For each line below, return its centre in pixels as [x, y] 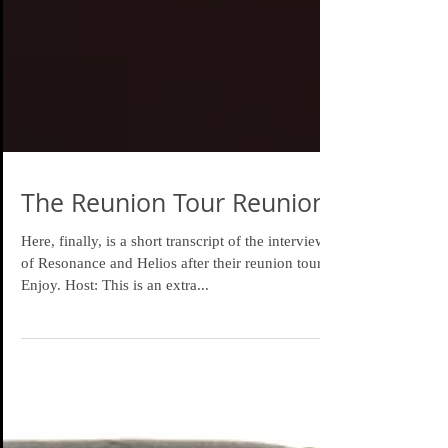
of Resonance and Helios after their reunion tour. [173, 299]
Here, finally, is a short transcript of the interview [173, 277]
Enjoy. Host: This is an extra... [115, 321]
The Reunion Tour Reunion [174, 238]
